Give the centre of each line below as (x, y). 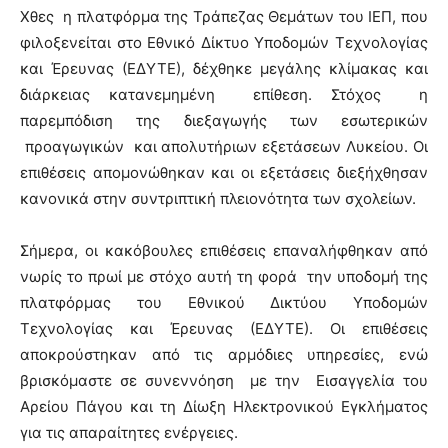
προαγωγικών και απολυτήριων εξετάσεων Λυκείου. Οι (224, 146)
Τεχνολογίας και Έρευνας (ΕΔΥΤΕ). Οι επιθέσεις (224, 328)
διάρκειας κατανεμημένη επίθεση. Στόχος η (224, 94)
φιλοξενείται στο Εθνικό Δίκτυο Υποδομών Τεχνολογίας (224, 42)
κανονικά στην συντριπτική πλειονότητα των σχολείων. (218, 198)
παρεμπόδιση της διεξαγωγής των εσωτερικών (224, 120)
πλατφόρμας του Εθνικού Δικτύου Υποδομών (224, 302)
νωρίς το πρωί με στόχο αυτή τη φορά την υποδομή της (224, 276)
